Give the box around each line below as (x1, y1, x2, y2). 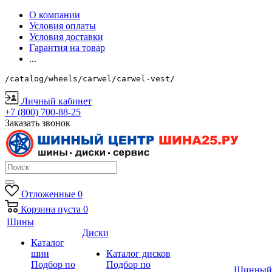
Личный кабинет (21, 96, 92, 106)
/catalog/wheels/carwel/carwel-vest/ (5, 74, 175, 83)
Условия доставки (29, 32, 103, 42)
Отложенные (21, 189, 75, 199)
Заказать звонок (5, 118, 70, 128)
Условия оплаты (29, 21, 96, 31)
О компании (29, 10, 80, 20)
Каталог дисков (106, 248, 171, 259)
